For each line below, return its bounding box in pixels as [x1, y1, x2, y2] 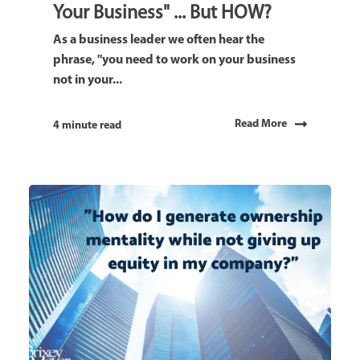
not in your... [53, 73, 122, 87]
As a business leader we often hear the [53, 33, 264, 47]
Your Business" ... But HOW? [53, 3, 272, 23]
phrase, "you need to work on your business [53, 53, 296, 67]
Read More [235, 118, 287, 131]
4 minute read [53, 119, 121, 132]
